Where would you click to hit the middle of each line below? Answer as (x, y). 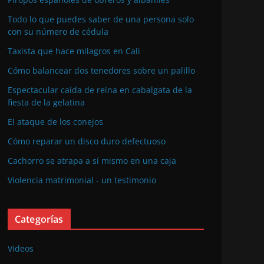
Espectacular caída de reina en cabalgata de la (100, 90)
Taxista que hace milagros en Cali (74, 51)
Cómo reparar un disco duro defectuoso (87, 141)
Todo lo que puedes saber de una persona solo (101, 19)
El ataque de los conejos (55, 122)
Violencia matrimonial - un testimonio (82, 180)
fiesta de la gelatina (46, 103)
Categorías (39, 220)
